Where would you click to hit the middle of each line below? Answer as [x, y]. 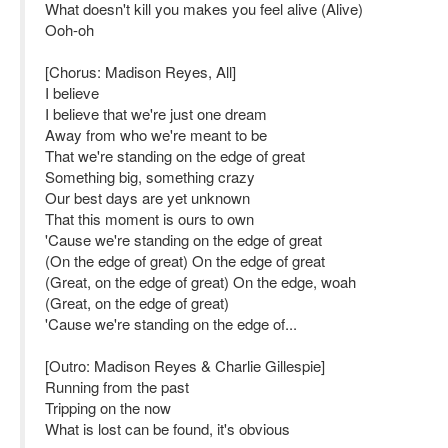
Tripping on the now [108, 407]
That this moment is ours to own [149, 218]
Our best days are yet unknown [147, 197]
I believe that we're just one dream [156, 113]
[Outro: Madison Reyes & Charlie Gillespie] [185, 365]
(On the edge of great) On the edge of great [185, 260]
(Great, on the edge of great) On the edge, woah [200, 281]
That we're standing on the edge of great [175, 155]
